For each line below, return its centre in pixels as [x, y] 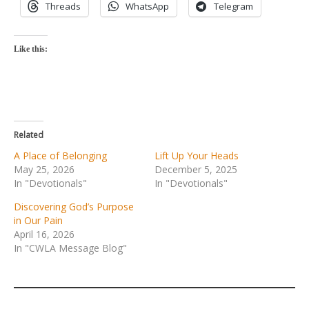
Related [29, 134]
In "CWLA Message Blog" [70, 248]
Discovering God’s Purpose [74, 206]
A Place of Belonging [60, 155]
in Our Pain [38, 220]
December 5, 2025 [196, 169]
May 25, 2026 [44, 169]
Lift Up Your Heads [197, 155]
